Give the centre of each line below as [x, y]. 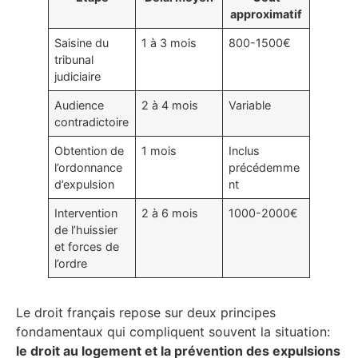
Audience [80, 105]
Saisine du [82, 43]
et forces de [87, 247]
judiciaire [78, 77]
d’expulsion [85, 185]
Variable [250, 105]
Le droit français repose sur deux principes [146, 313]
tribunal [74, 60]
